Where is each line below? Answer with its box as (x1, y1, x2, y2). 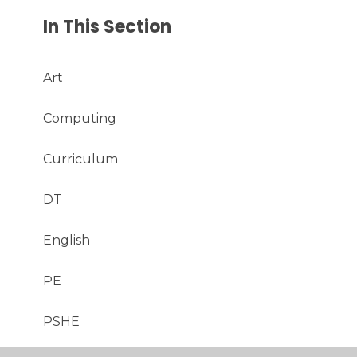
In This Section (43, 14, 172, 39)
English (43, 232, 91, 248)
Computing (43, 110, 117, 126)
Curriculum (43, 151, 119, 167)
